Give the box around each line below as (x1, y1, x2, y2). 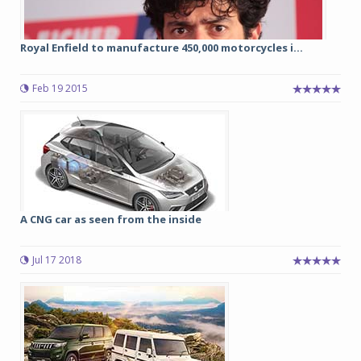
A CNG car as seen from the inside (20, 212, 201, 226)
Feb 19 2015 (32, 81, 88, 95)
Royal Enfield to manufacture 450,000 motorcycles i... (20, 40, 303, 55)
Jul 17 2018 (32, 253, 81, 267)
